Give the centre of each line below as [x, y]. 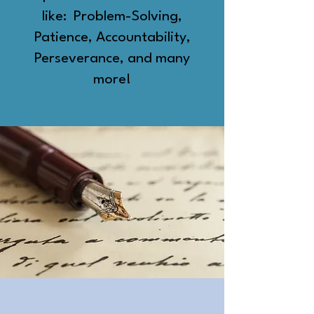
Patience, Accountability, [112, 37]
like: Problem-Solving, [112, 16]
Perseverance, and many [112, 59]
